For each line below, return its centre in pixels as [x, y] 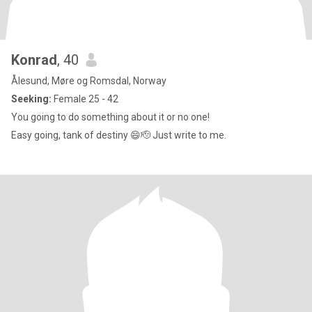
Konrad [34, 60]
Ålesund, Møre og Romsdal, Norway [89, 81]
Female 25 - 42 [85, 99]
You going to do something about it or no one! [110, 117]
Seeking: [31, 99]
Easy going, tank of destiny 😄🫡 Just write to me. [119, 135]
